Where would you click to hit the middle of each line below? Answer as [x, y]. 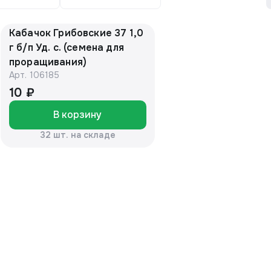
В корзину [78, 115]
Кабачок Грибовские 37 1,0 [76, 33]
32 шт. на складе [77, 135]
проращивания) [48, 62]
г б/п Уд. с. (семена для [67, 48]
